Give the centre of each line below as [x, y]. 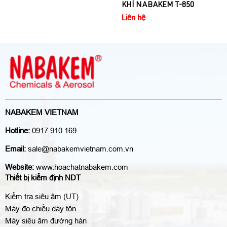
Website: [20, 167]
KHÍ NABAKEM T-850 [46, 5]
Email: [16, 148]
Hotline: [17, 130]
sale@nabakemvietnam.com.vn [81, 148]
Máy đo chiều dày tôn [41, 208]
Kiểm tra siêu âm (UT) [42, 196]
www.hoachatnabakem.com [81, 167]
